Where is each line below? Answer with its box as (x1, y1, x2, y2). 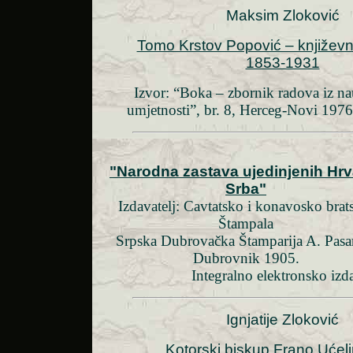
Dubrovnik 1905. (192, 250, 299, 267)
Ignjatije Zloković (226, 311, 339, 329)
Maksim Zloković (225, 7, 340, 24)
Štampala (218, 215, 273, 232)
